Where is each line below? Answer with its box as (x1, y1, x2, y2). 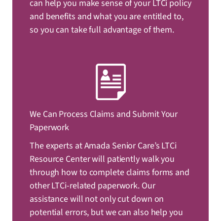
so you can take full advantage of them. (30, 24, 175, 37)
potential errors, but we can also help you (30, 206, 183, 219)
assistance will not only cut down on (30, 193, 164, 206)
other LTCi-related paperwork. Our (30, 180, 155, 192)
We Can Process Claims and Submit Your (30, 108, 178, 121)
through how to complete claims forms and (30, 166, 189, 179)
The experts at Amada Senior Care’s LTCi (30, 140, 177, 152)
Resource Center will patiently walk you (30, 153, 175, 166)
